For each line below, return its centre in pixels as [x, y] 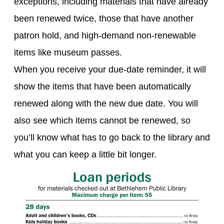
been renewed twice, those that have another [104, 18]
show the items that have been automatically [102, 86]
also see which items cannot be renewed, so [102, 120]
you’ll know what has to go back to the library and [112, 137]
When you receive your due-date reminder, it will [110, 69]
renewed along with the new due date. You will [106, 103]
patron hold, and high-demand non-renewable [105, 35]
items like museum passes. [68, 52]
